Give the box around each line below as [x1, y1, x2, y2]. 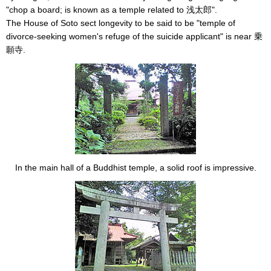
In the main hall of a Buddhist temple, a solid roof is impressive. [15, 162, 256, 172]
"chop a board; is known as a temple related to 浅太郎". [6, 5, 217, 15]
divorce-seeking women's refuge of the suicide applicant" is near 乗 [6, 31, 263, 42]
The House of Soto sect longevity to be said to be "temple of [6, 18, 235, 28]
